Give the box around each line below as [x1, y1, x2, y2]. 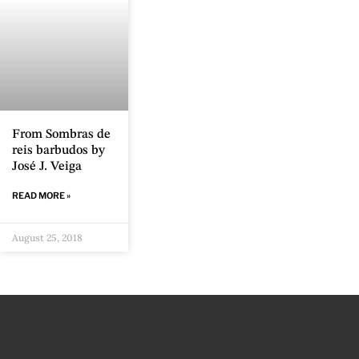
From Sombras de [12, 128, 111, 142]
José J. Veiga [12, 160, 82, 174]
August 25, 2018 [12, 232, 83, 244]
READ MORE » [12, 190, 71, 202]
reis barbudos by [12, 144, 105, 158]
